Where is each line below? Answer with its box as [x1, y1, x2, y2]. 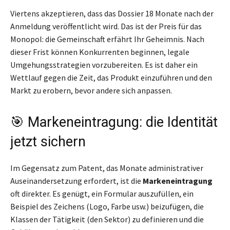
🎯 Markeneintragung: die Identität [10, 114, 218, 131]
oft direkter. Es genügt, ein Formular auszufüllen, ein [10, 188, 194, 199]
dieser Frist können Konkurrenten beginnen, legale [10, 47, 189, 57]
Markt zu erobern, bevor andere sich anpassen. [10, 85, 172, 96]
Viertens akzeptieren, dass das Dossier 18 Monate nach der [10, 8, 214, 19]
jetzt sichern [10, 133, 86, 150]
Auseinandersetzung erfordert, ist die [10, 176, 143, 186]
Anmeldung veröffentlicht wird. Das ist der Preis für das [10, 21, 202, 32]
